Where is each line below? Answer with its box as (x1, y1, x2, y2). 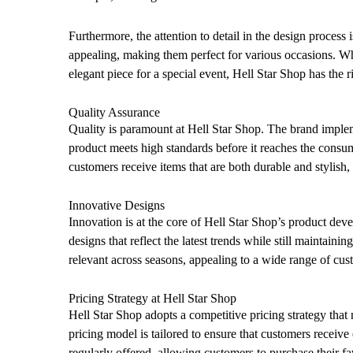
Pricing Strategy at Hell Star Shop (69, 292, 236, 306)
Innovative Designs (69, 199, 165, 213)
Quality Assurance (69, 105, 160, 119)
